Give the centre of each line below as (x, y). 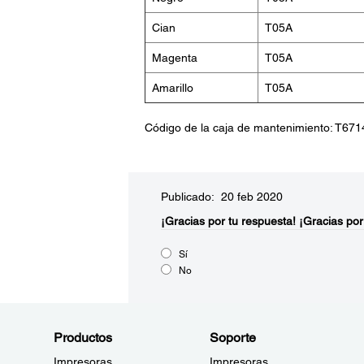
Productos (83, 338)
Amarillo (172, 88)
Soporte (232, 338)
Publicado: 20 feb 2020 (221, 197)
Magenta (174, 58)
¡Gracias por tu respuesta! (228, 221)
